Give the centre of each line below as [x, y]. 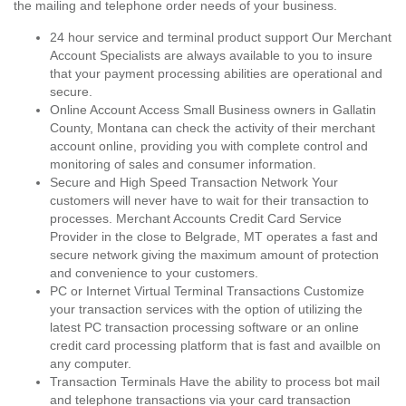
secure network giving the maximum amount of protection [214, 255]
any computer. [91, 363]
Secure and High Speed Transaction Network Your [194, 182]
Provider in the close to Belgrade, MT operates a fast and [214, 237]
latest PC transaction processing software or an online [204, 327]
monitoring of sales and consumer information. [183, 164]
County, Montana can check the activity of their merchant [213, 128]
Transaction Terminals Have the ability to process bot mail [215, 382]
